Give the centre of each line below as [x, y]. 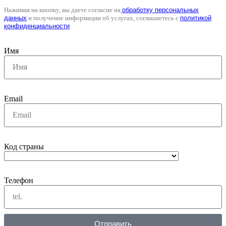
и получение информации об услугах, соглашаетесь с [103, 18]
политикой [196, 18]
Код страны [24, 146]
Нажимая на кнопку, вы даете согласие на [62, 10]
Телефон [19, 180]
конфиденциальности [37, 26]
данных [15, 18]
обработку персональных [160, 10]
